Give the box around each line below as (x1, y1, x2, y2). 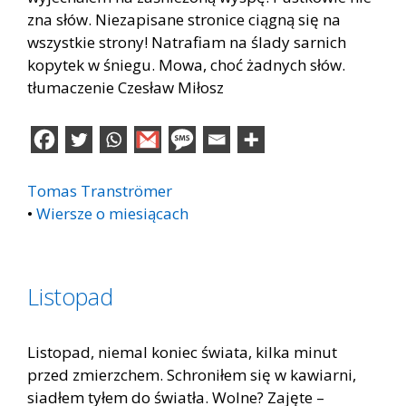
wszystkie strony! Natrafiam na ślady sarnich (27, 32, 346, 53)
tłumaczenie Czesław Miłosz (27, 77, 224, 98)
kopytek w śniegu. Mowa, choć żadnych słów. (27, 54, 353, 75)
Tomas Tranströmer (27, 179, 172, 201)
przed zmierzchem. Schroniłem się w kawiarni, (27, 363, 356, 385)
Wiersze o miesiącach (36, 202, 188, 224)
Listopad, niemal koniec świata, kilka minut (27, 341, 337, 362)
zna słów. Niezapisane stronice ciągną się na (27, 9, 341, 30)
